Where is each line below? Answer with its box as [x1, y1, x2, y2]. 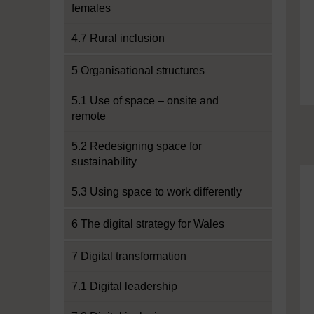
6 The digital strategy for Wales [71, 218, 224, 230]
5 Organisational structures [71, 64, 205, 76]
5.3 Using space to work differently [71, 186, 242, 198]
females [71, 2, 111, 14]
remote [71, 110, 106, 122]
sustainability [71, 156, 137, 168]
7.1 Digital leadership [71, 280, 177, 292]
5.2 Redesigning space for [71, 140, 202, 152]
